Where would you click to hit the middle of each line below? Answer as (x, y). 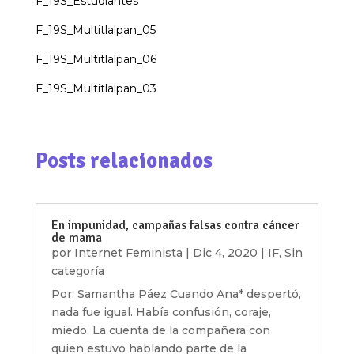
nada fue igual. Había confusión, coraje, (161, 313)
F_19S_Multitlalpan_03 (96, 89)
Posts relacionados (124, 161)
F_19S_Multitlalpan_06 (96, 60)
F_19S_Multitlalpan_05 (95, 30)
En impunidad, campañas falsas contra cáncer (175, 226)
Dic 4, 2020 (225, 253)
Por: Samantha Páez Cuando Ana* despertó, (176, 294)
